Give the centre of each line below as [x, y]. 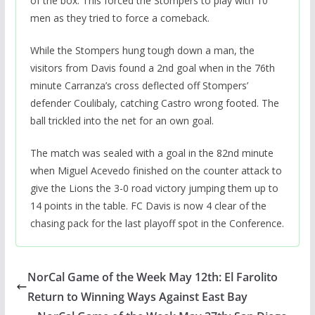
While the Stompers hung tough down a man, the [142, 50]
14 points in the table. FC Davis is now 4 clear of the [148, 205]
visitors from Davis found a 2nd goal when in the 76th [152, 67]
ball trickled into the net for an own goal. [122, 120]
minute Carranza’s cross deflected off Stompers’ [139, 85]
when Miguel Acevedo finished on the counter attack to [156, 170]
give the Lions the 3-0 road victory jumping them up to [154, 188]
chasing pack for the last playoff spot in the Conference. [157, 223]
